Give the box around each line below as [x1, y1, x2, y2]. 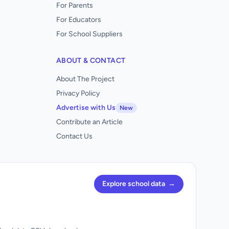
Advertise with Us [56, 103, 116, 112]
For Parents [56, 1, 93, 10]
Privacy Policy [56, 89, 100, 98]
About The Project [56, 75, 114, 83]
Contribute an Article [56, 118, 123, 126]
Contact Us [56, 132, 93, 141]
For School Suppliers [56, 30, 123, 38]
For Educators [56, 15, 101, 24]
